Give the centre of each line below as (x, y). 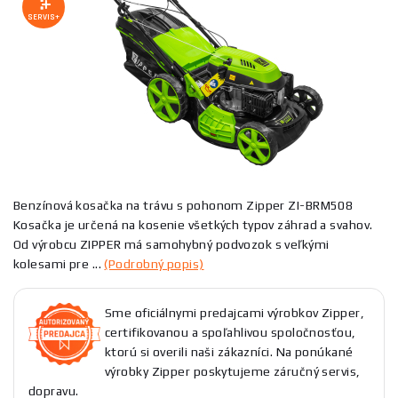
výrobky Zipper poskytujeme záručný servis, (233, 371)
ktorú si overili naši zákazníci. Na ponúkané (229, 352)
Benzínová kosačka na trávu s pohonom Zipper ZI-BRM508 (183, 205)
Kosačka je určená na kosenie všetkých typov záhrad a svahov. (193, 225)
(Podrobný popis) (154, 264)
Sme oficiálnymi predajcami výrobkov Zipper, (235, 313)
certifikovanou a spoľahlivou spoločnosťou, (231, 332)
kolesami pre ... (59, 264)
